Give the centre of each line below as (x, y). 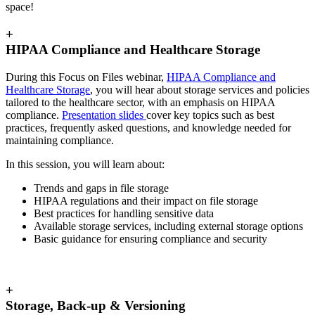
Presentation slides (104, 115)
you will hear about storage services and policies (202, 89)
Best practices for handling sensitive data (124, 213)
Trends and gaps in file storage (101, 188)
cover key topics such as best (210, 115)
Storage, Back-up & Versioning (96, 305)
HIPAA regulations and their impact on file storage (146, 200)
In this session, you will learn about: (85, 164)
